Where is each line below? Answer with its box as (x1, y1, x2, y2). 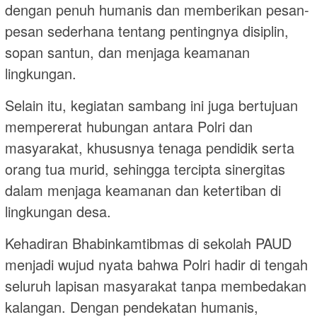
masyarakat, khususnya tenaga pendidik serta (5, 137, 294, 158)
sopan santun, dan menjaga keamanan (5, 42, 250, 63)
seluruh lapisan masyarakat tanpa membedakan (5, 275, 306, 296)
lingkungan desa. (5, 201, 111, 222)
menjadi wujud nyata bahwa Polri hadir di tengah (5, 254, 308, 275)
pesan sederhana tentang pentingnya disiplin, (5, 21, 289, 42)
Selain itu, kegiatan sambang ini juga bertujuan (5, 95, 298, 116)
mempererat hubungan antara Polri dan (5, 116, 253, 137)
